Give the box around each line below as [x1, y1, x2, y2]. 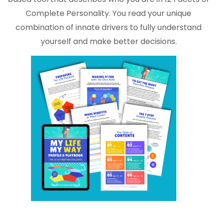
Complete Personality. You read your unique [26, 8, 191, 19]
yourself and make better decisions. [40, 36, 177, 47]
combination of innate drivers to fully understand [15, 22, 201, 33]
